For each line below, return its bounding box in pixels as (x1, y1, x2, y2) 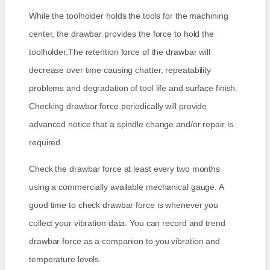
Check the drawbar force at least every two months (29, 164, 221, 174)
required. (29, 137, 63, 148)
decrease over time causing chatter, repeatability (29, 65, 212, 75)
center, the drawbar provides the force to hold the (29, 29, 214, 39)
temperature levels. (29, 254, 102, 265)
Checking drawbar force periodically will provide (29, 101, 207, 111)
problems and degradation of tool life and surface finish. (29, 83, 238, 93)
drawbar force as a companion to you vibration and (29, 236, 221, 246)
